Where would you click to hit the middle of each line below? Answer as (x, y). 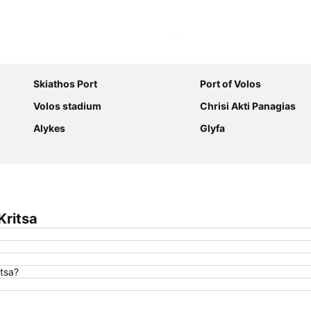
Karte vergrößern (225, 53)
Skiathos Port (65, 84)
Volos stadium (67, 106)
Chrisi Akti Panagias (248, 106)
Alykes (49, 128)
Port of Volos (230, 84)
